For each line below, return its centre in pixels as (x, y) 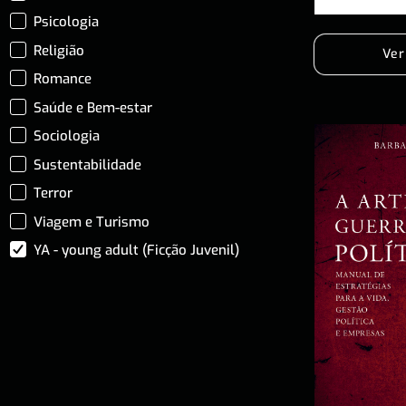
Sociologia (67, 136)
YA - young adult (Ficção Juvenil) (137, 250)
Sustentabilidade (88, 164)
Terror (53, 193)
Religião (59, 50)
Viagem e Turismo (92, 222)
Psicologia (67, 22)
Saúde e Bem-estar (93, 107)
